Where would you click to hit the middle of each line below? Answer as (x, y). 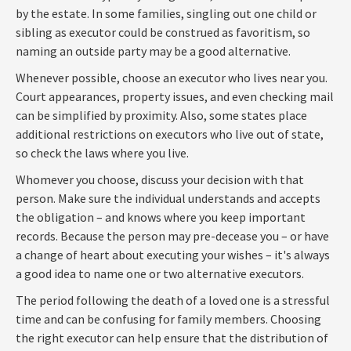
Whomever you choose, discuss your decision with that (160, 179)
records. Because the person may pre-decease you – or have (172, 235)
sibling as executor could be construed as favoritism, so (163, 32)
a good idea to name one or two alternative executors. (160, 273)
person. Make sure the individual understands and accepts (168, 198)
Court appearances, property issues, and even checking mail (175, 96)
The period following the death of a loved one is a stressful (173, 300)
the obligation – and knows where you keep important (161, 217)
